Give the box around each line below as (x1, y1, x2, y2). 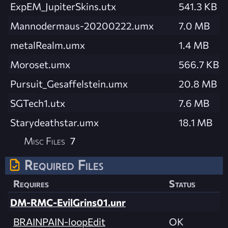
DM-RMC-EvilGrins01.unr (10, 196, 126, 209)
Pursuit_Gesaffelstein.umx (10, 77, 128, 90)
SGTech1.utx (10, 97, 65, 109)
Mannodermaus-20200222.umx (10, 19, 154, 32)
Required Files (24, 157, 103, 174)
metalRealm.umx (10, 39, 85, 51)
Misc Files (24, 134, 66, 147)
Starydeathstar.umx (10, 116, 99, 129)
